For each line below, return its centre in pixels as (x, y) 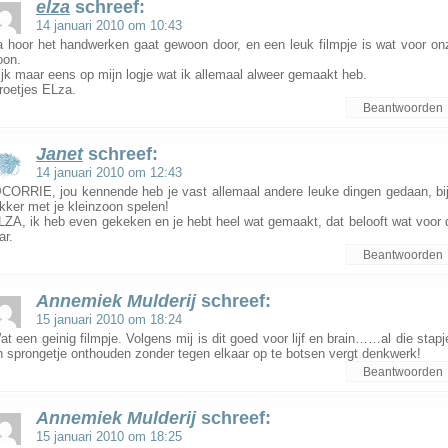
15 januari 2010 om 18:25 (109, 436)
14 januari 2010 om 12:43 (109, 172)
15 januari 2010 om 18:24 (109, 319)
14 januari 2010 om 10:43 (109, 25)
